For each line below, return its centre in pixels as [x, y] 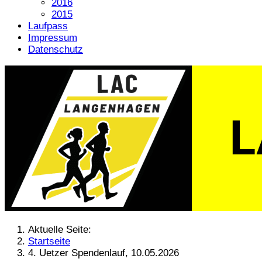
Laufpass [48, 26]
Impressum [53, 37]
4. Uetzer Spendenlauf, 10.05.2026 [104, 253]
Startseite [49, 241]
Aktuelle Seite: [63, 229]
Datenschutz [56, 49]
